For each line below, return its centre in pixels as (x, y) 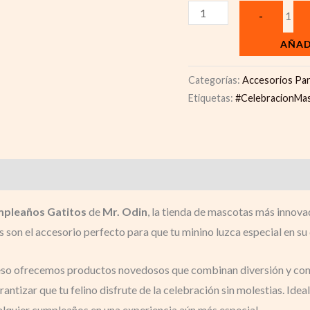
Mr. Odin (125, 212)
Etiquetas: (212, 98)
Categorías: (215, 80)
